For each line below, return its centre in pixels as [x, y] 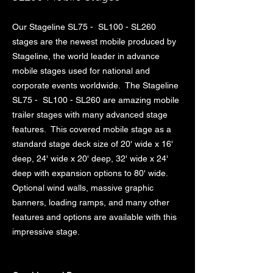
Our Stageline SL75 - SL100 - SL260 [84, 27]
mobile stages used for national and [81, 71]
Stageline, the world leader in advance [86, 56]
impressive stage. [46, 232]
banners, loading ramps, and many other [91, 202]
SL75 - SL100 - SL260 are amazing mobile [96, 100]
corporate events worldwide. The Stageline [95, 85]
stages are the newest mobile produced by [94, 41]
